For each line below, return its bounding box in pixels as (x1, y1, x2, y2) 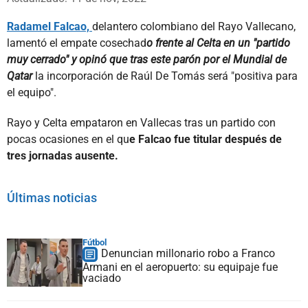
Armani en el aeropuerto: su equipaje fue (82, 260, 278, 274)
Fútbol (82, 236, 107, 247)
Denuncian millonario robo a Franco (101, 246, 275, 260)
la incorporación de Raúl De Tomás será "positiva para (32, 69, 298, 82)
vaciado (82, 271, 121, 285)
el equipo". (7, 85, 56, 99)
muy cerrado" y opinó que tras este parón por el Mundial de (7, 52, 287, 66)
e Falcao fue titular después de (129, 132, 282, 146)
